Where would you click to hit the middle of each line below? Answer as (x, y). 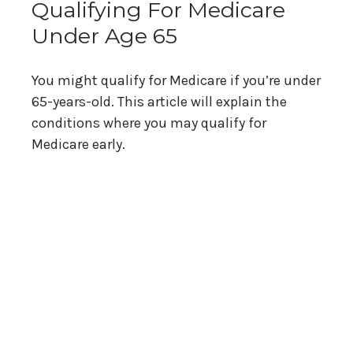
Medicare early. (78, 145)
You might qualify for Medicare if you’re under (176, 81)
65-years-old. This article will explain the (159, 102)
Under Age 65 (104, 36)
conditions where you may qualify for (149, 123)
